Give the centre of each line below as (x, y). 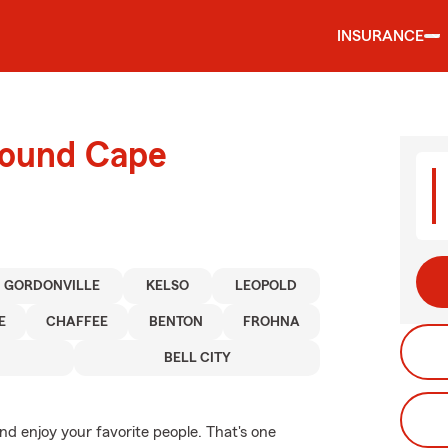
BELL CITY (197, 358)
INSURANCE (380, 36)
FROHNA (271, 322)
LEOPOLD (266, 286)
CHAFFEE (77, 322)
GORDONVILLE (52, 286)
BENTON (175, 322)
